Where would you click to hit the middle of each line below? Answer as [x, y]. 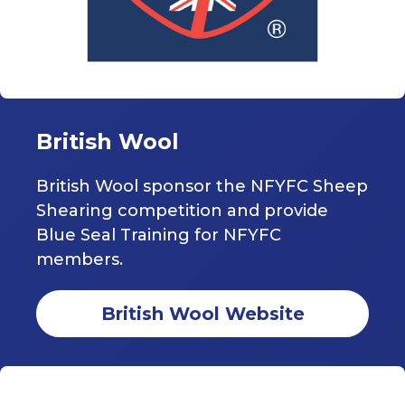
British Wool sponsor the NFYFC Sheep [202, 187]
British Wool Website [202, 314]
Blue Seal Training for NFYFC [159, 235]
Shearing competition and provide [182, 211]
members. [80, 260]
